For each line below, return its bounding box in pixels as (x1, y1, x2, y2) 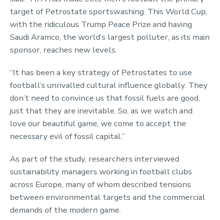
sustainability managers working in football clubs (10, 165, 192, 177)
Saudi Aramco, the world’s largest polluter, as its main (10, 31, 210, 43)
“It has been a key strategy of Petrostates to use (10, 66, 192, 78)
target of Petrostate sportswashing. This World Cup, (10, 5, 207, 17)
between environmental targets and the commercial (10, 191, 205, 203)
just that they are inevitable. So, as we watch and (10, 105, 192, 116)
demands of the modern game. (10, 204, 121, 216)
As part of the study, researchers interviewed (10, 153, 179, 165)
